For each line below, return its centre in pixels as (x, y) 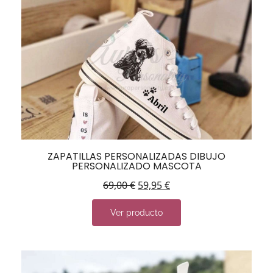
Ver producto (136, 213)
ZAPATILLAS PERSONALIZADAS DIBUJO (136, 157)
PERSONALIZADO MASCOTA (136, 166)
